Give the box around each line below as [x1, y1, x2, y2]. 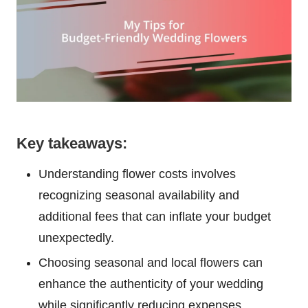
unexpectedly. [38, 231, 114, 245]
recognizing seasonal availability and [38, 188, 239, 203]
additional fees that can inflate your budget [38, 210, 271, 224]
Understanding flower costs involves [38, 167, 236, 181]
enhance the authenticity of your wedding [38, 277, 263, 291]
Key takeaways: [16, 135, 127, 153]
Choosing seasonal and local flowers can [38, 256, 263, 270]
